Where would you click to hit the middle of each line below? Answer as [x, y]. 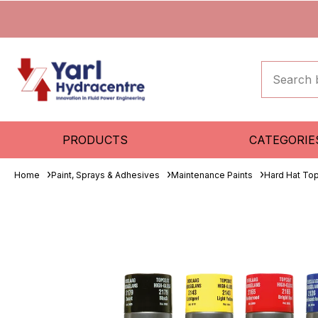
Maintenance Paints [212, 175]
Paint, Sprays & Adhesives [105, 175]
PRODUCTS [95, 140]
